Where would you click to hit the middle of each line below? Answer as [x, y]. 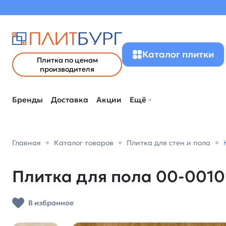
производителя [67, 69]
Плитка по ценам [67, 60]
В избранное [51, 203]
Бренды [27, 100]
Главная [26, 143]
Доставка [70, 100]
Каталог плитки [178, 54]
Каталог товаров [84, 143]
